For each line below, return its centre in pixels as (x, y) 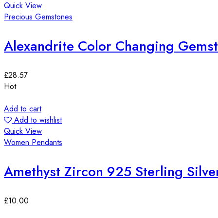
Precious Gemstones (38, 17)
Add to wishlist (38, 120)
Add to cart (23, 109)
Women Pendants (33, 142)
